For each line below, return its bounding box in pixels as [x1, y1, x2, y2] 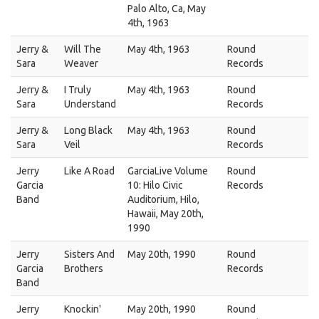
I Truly [64, 84, 91, 95]
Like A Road [64, 165, 115, 177]
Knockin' [64, 303, 101, 315]
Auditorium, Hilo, [127, 194, 199, 205]
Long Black [64, 125, 113, 136]
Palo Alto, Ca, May [127, 3, 206, 14]
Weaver [64, 58, 98, 69]
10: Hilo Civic [127, 179, 183, 191]
